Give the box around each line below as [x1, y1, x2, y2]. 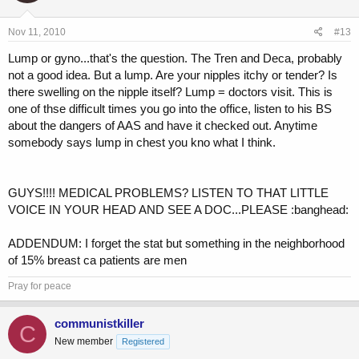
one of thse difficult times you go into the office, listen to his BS [8, 102, 332, 116]
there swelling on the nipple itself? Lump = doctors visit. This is [8, 85, 333, 99]
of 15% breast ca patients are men [8, 253, 187, 268]
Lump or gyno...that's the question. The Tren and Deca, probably [8, 51, 342, 66]
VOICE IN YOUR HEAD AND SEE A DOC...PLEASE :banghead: [8, 203, 349, 217]
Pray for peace [8, 280, 71, 292]
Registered [122, 337, 164, 347]
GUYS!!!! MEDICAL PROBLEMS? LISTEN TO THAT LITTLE [8, 186, 329, 200]
